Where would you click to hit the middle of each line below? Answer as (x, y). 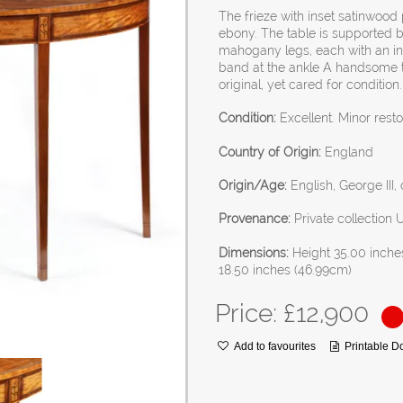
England (348, 152)
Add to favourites (275, 346)
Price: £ (255, 313)
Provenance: (255, 219)
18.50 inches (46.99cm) (286, 269)
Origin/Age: (253, 185)
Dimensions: (254, 252)
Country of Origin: (270, 152)
